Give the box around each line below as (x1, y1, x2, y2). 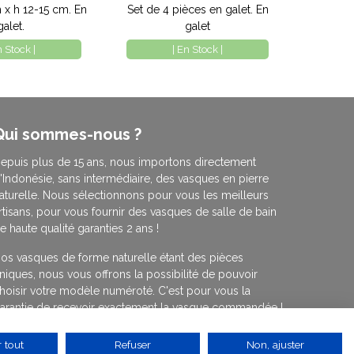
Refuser (115, 338, 151, 351)
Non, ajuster (246, 338, 304, 351)
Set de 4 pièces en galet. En (126, 3, 269, 17)
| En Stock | (172, 43, 224, 56)
